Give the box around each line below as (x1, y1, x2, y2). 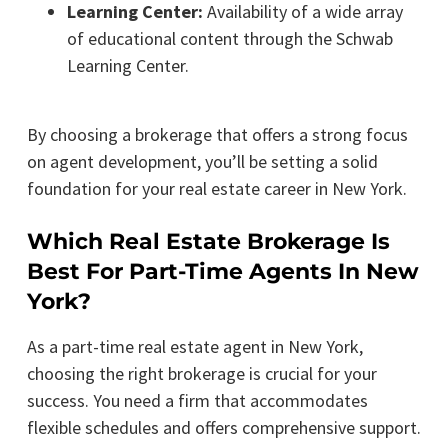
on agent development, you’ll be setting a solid (26, 149, 378, 173)
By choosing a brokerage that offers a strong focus (26, 122, 408, 146)
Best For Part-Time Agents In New (26, 257, 419, 285)
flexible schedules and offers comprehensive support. (26, 415, 421, 439)
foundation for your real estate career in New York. (26, 176, 407, 200)
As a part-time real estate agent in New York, (26, 334, 363, 358)
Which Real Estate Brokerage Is (26, 227, 390, 255)
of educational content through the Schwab (66, 26, 393, 50)
